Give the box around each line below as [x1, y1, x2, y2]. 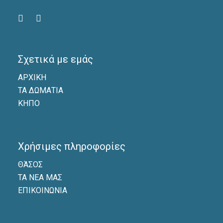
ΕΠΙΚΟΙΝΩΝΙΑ [17, 186, 67, 196]
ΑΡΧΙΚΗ [17, 73, 46, 83]
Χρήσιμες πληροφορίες [17, 140, 125, 153]
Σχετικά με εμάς [17, 53, 93, 66]
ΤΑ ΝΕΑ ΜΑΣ [17, 173, 62, 183]
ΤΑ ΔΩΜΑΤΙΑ [17, 86, 63, 96]
